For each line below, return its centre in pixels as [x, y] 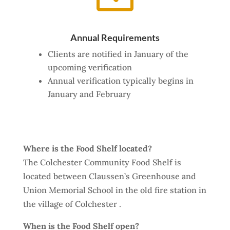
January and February [89, 94]
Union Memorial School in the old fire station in [114, 190]
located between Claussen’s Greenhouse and [109, 176]
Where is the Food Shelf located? [87, 148]
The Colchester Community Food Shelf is [102, 162]
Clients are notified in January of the [118, 54]
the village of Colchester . [73, 204]
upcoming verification [90, 67]
